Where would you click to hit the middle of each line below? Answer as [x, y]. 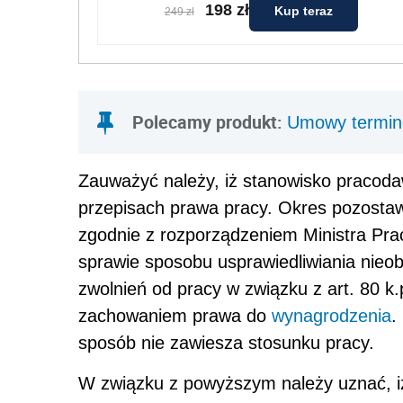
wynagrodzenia [331, 315]
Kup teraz [303, 10]
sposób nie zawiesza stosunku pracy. [226, 342]
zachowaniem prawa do [175, 315]
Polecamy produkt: [210, 121]
